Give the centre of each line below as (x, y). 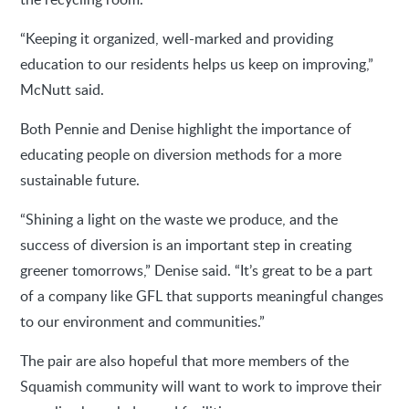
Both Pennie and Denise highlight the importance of (186, 128)
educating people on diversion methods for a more (181, 154)
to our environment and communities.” (143, 321)
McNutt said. (63, 89)
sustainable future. (80, 179)
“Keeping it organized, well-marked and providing (177, 38)
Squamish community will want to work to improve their (201, 386)
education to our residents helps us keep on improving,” (197, 63)
